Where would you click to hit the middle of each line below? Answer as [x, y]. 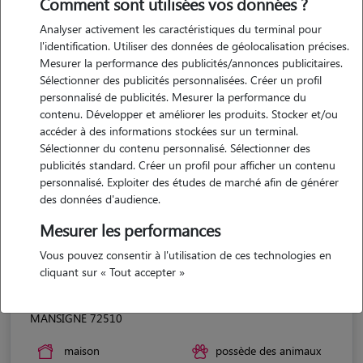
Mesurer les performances [130, 230]
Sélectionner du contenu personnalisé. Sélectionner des [175, 148]
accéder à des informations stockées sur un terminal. [169, 131]
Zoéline [56, 299]
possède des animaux [268, 350]
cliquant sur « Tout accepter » [112, 272]
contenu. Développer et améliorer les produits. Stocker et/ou [189, 114]
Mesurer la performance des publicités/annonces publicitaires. [191, 63]
